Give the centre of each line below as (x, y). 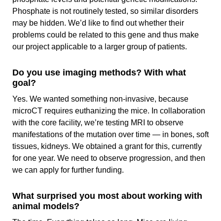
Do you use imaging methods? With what (99, 73)
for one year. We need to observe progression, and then (109, 158)
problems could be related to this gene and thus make (106, 35)
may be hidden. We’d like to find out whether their (98, 23)
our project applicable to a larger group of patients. (101, 47)
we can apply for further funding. (69, 170)
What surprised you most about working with (107, 196)
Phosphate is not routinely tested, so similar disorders (105, 11)
